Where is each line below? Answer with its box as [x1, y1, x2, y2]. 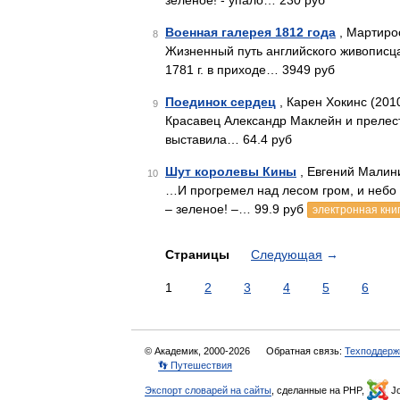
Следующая [251, 247, 322, 262]
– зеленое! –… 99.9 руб [165, 202, 307, 216]
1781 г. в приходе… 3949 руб [165, 62, 335, 77]
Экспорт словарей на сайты [145, 385, 271, 396]
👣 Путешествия [158, 360, 232, 371]
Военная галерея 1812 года [165, 25, 336, 39]
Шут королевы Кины [165, 164, 296, 179]
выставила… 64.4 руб [165, 132, 292, 146]
